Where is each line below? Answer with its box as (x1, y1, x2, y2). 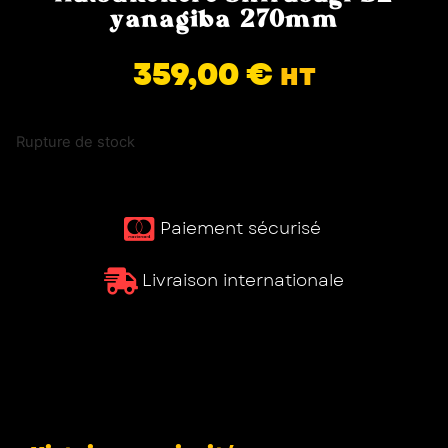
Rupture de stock (16, 132, 135, 151)
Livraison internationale (142, 268, 345, 293)
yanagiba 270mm (109, 6, 339, 32)
